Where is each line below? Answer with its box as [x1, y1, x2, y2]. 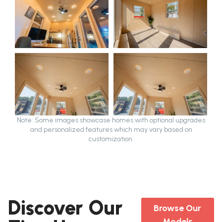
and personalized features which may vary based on [30, 125, 192, 134]
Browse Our [154, 203, 202, 214]
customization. [88, 135, 134, 144]
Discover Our [8, 196, 123, 220]
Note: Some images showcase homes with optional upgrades [17, 116, 205, 125]
